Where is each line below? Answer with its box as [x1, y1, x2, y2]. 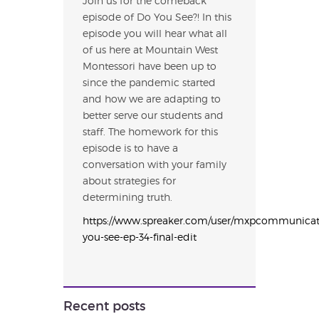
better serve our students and [83, 109, 224, 122]
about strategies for [83, 174, 176, 187]
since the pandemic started [83, 76, 216, 89]
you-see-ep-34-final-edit [83, 231, 197, 244]
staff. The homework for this [83, 125, 218, 138]
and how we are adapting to [83, 93, 221, 105]
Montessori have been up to [83, 60, 216, 73]
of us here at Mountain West [83, 43, 218, 56]
